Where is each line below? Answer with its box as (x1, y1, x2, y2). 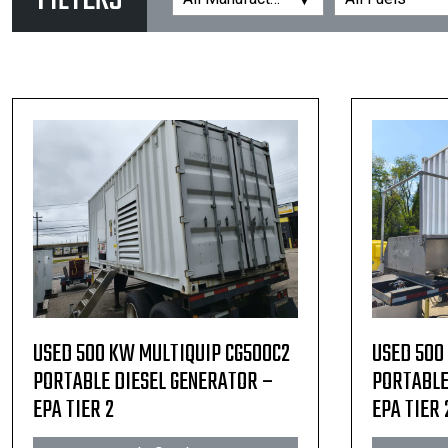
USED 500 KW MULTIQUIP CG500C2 (33, 336, 290, 373)
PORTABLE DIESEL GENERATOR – (33, 364, 273, 401)
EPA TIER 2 (33, 392, 114, 429)
